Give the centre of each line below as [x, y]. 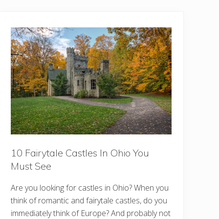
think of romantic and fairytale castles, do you [89, 201]
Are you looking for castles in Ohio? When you [90, 188]
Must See [31, 166]
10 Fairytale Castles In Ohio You [80, 153]
